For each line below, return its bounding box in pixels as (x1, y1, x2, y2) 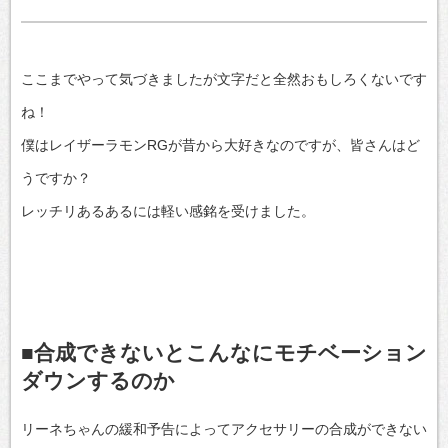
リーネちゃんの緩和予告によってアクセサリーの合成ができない (21, 420, 427, 437)
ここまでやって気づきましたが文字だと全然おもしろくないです (21, 71, 427, 87)
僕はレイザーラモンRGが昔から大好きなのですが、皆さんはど (21, 137, 420, 153)
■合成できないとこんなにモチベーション (21, 341, 427, 365)
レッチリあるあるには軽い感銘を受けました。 (21, 203, 315, 219)
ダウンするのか (21, 369, 175, 393)
